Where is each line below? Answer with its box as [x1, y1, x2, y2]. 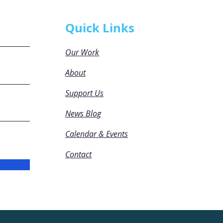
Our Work [65, 47, 100, 58]
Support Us [65, 88, 104, 99]
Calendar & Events [65, 128, 128, 139]
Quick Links [65, 19, 135, 36]
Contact [65, 149, 92, 160]
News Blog [65, 108, 102, 119]
